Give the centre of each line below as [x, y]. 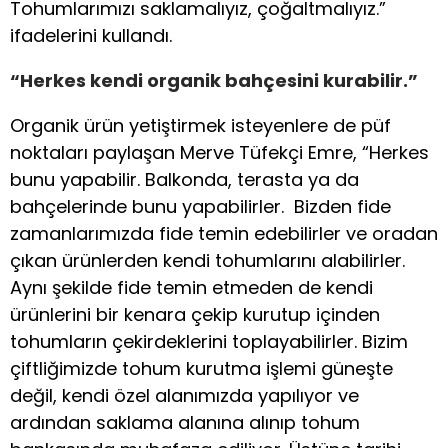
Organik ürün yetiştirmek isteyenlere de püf [200, 126]
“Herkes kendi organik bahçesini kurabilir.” [214, 81]
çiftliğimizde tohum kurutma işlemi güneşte [201, 369]
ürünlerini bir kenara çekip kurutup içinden [195, 315]
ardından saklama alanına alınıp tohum [185, 423]
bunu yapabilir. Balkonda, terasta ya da [184, 180]
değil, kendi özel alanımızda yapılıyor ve [184, 396]
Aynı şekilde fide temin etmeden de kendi [191, 288]
